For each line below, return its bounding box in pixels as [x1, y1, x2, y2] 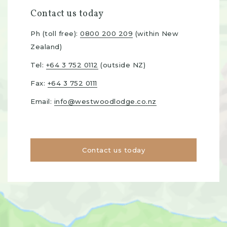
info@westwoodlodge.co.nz [54, 97, 157, 105]
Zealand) [30, 43, 62, 51]
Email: [30, 97, 54, 105]
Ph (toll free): [30, 29, 80, 37]
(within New [133, 29, 178, 37]
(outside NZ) [98, 61, 145, 69]
